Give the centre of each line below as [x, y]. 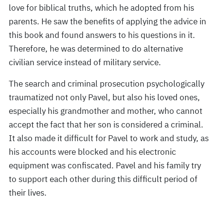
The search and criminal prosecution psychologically [107, 84]
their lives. [28, 193]
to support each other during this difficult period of [103, 179]
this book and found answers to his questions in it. [102, 35]
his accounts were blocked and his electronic [92, 152]
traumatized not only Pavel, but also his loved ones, [104, 97]
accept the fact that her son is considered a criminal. [106, 125]
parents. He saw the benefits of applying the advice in [108, 21]
